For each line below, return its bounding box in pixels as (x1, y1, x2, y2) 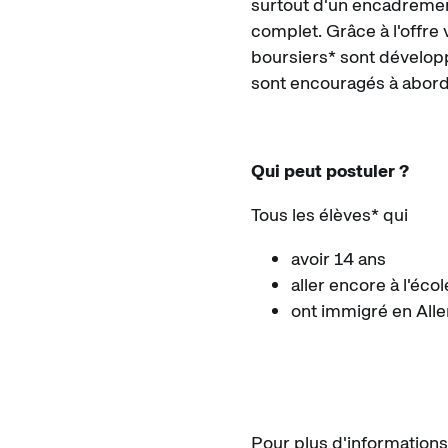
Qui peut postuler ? (251, 158, 409, 182)
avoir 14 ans (291, 246, 386, 270)
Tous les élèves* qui (251, 202, 408, 226)
